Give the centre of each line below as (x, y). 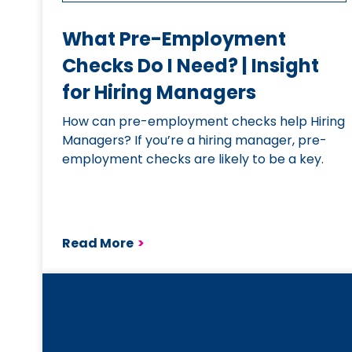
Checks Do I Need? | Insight (191, 66)
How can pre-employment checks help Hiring (204, 121)
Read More (98, 243)
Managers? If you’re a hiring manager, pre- (195, 140)
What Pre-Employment (174, 39)
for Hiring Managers (159, 92)
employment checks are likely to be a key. (193, 159)
